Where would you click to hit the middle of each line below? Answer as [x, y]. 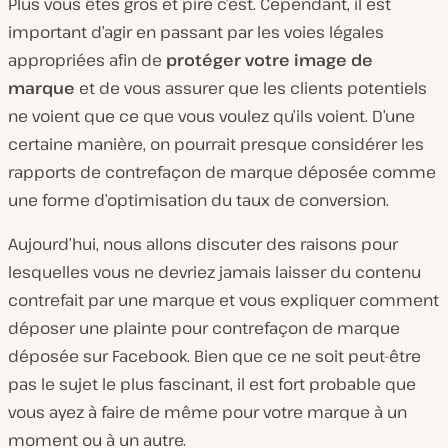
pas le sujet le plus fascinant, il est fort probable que [212, 384]
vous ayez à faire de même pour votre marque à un [207, 412]
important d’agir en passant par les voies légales [196, 32]
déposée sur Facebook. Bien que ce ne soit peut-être [214, 356]
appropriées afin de [87, 60]
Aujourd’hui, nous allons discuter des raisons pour [203, 244]
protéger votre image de [269, 60]
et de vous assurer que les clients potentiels [251, 88]
